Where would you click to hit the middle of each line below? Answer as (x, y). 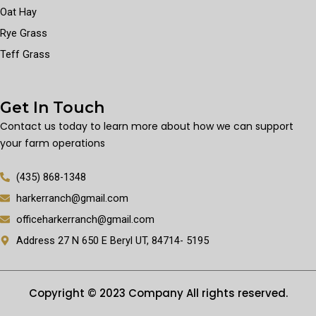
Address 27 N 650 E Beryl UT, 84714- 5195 (112, 241)
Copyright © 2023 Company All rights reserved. (158, 293)
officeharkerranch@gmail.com (85, 219)
